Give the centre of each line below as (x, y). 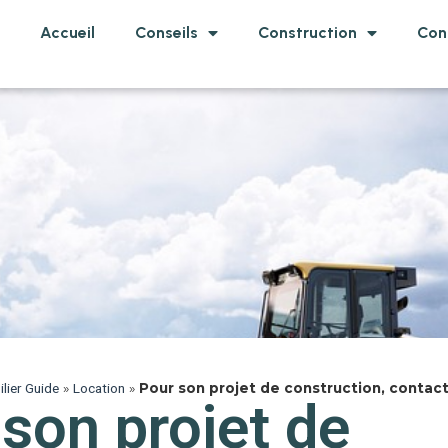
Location (98, 388)
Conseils (167, 32)
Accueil (68, 32)
